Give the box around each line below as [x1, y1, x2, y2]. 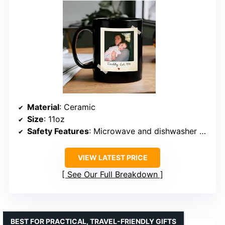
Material [27, 101, 59, 112]
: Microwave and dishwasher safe [89, 126, 199, 136]
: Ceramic [59, 101, 95, 112]
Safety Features [27, 126, 89, 136]
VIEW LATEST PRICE [77, 153, 148, 162]
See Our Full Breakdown [67, 169, 158, 179]
